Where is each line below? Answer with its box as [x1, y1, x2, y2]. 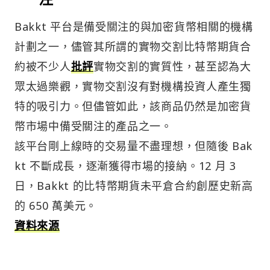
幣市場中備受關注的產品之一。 [14, 119, 172, 134]
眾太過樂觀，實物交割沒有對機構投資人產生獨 [14, 79, 251, 94]
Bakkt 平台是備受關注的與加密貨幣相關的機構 [14, 19, 253, 34]
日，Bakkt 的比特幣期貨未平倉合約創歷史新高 [14, 178, 253, 193]
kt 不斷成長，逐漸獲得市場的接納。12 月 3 [14, 159, 236, 174]
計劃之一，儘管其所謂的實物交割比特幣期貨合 [14, 39, 251, 54]
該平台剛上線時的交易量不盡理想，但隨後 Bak [14, 139, 253, 154]
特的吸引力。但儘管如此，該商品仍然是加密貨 [14, 99, 251, 114]
